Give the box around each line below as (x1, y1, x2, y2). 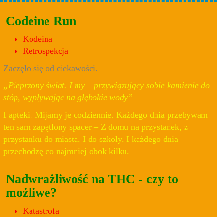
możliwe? (6, 186, 57, 200)
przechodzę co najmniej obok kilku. (3, 146, 129, 156)
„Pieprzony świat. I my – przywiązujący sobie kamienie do (3, 80, 210, 91)
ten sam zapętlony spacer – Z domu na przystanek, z (3, 122, 188, 132)
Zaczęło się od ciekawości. (3, 63, 98, 73)
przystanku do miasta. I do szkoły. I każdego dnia (3, 134, 178, 144)
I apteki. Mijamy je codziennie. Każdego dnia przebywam (3, 109, 208, 120)
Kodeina (23, 34, 52, 44)
